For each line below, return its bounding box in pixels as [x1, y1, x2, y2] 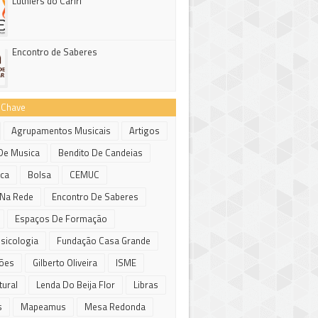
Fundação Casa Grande [57, 234, 150, 248]
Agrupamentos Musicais [11, 124, 111, 138]
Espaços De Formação [15, 212, 107, 226]
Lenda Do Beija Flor [36, 278, 115, 292]
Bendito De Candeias [58, 146, 143, 160]
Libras [133, 278, 158, 292]
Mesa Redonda [84, 300, 146, 314]
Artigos [129, 124, 160, 138]
